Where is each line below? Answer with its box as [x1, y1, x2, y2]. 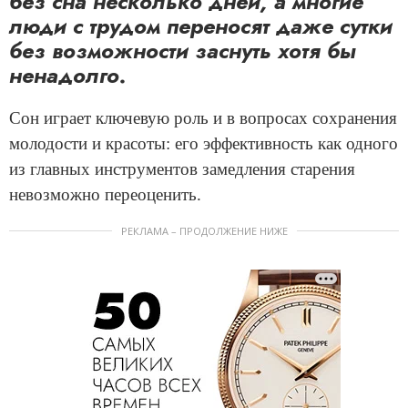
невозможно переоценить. [9, 184, 201, 204]
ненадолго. [9, 58, 127, 91]
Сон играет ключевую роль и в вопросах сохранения [9, 107, 397, 127]
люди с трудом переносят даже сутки [9, 9, 393, 42]
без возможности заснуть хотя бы [9, 34, 356, 66]
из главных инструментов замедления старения [9, 158, 355, 178]
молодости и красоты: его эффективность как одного [9, 133, 398, 153]
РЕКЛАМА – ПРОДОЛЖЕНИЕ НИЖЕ [120, 223, 288, 238]
